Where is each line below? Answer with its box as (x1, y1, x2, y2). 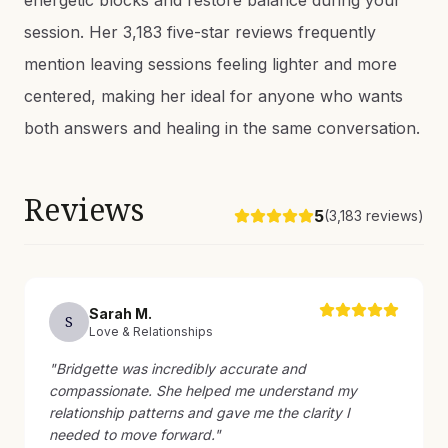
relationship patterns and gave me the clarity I (49, 404, 350, 421)
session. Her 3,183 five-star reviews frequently (24, 22, 376, 42)
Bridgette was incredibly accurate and (56, 360, 306, 377)
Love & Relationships (89, 324, 213, 339)
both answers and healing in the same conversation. (24, 118, 420, 138)
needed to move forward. (49, 426, 214, 443)
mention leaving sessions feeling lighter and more (24, 54, 397, 74)
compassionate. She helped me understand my (49, 382, 357, 399)
